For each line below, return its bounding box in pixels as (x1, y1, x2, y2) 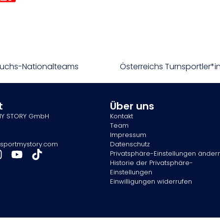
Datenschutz (110, 139, 150, 149)
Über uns (110, 99, 154, 113)
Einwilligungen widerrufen (110, 177, 192, 187)
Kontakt (110, 111, 133, 121)
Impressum (110, 130, 146, 140)
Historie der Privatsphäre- (110, 158, 193, 168)
